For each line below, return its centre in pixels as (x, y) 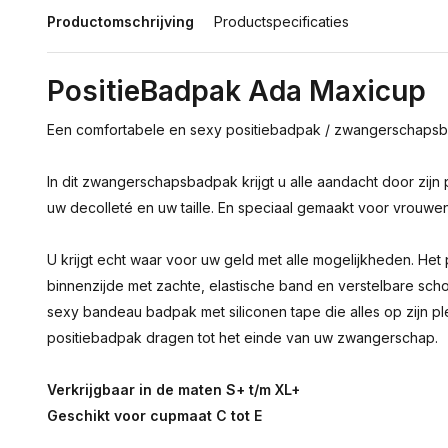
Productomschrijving (120, 21)
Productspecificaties (281, 21)
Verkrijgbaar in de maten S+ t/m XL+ (173, 389)
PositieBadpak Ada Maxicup (236, 91)
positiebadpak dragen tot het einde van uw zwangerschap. (242, 337)
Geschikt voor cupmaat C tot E (154, 415)
